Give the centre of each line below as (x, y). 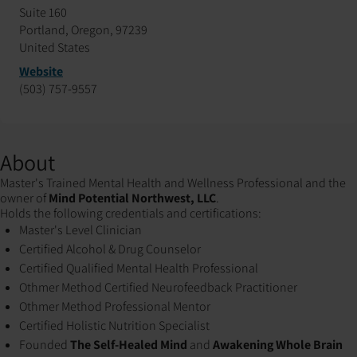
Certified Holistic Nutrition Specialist (114, 326)
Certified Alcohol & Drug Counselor (110, 249)
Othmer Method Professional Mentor (115, 306)
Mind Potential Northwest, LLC (132, 198)
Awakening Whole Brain (278, 345)
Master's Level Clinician (80, 230)
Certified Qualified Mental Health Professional (139, 268)
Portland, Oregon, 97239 (83, 30)
